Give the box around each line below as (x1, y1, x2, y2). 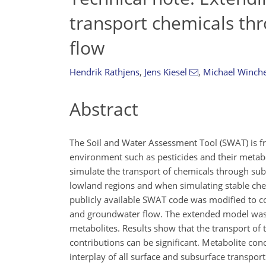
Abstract (69, 97, 138, 121)
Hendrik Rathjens (69, 66, 140, 78)
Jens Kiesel (144, 66, 187, 78)
